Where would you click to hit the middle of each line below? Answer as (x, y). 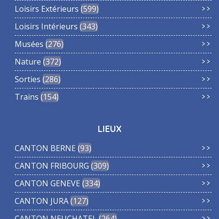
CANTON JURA (42, 201)
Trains (27, 97)
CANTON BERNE (45, 148)
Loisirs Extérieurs (47, 9)
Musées (29, 44)
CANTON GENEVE (47, 183)
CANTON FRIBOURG (52, 166)
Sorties (28, 79)
